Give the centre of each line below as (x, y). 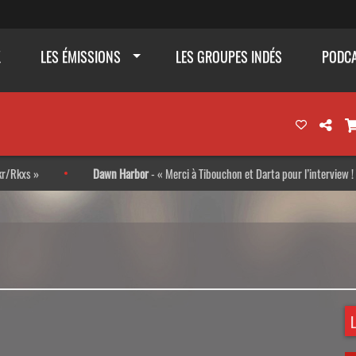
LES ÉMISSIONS (81, 56)
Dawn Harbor (46, 173)
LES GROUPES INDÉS (228, 56)
